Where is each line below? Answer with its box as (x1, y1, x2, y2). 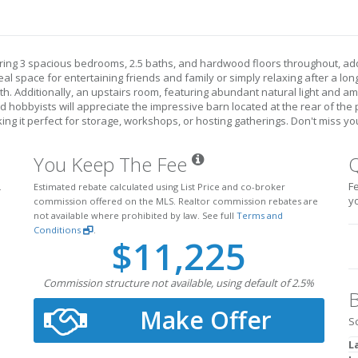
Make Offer (139, 304, 272, 337)
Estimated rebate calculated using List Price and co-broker (34, 181, 286, 193)
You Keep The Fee (34, 151, 193, 178)
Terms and (237, 209, 284, 222)
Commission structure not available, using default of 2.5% (43, 276, 315, 291)
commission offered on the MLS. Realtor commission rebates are (34, 195, 319, 208)
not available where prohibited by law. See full (34, 209, 237, 222)
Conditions (34, 224, 84, 237)
